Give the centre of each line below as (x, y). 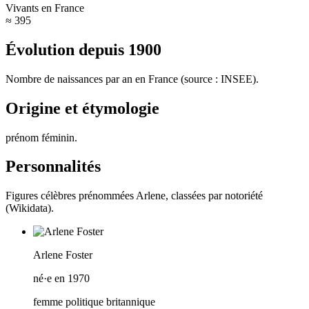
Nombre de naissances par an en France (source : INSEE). (132, 79)
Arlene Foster (63, 255)
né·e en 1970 (61, 279)
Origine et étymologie (82, 108)
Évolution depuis (67, 49)
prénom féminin (40, 137)
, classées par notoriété (214, 196)
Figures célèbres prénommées (71, 196)
